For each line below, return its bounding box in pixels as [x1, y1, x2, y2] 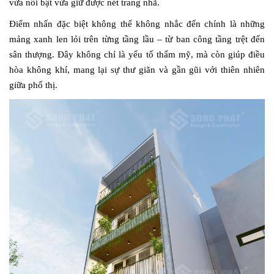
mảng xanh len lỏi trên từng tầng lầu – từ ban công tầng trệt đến [9, 34, 265, 45]
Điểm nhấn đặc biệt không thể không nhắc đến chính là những [9, 19, 265, 29]
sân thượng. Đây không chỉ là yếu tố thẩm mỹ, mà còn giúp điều [9, 50, 265, 60]
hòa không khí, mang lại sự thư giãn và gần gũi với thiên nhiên [9, 65, 265, 75]
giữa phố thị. [9, 80, 57, 91]
